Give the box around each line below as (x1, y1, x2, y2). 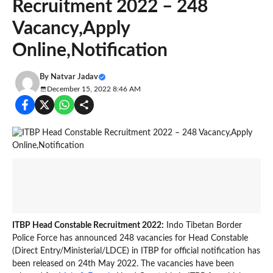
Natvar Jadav (51, 73, 98, 81)
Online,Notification (12, 41, 168, 60)
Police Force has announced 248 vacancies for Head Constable (12, 233, 248, 243)
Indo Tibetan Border (164, 221, 242, 230)
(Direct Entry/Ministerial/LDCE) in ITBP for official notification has (12, 246, 260, 255)
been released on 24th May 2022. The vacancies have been (12, 259, 234, 268)
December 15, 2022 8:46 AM (47, 85, 141, 93)
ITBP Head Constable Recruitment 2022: (12, 221, 164, 230)
